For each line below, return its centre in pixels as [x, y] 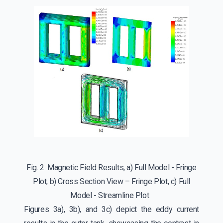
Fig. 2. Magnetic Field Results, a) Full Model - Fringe [111, 167]
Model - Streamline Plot [111, 195]
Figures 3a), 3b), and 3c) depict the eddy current [111, 209]
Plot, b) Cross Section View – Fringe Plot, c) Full [111, 181]
